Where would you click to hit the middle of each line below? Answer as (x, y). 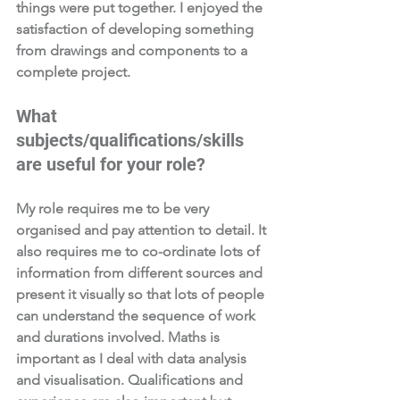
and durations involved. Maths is (120, 337)
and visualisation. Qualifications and (131, 380)
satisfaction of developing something (137, 29)
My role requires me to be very (114, 208)
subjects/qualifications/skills (132, 140)
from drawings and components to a (133, 50)
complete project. (75, 72)
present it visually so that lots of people (142, 294)
